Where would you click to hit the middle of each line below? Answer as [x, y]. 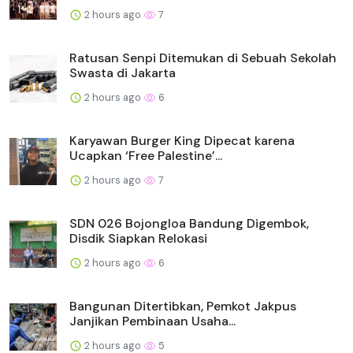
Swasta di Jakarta [123, 72]
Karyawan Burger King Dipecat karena [182, 140]
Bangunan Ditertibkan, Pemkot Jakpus [183, 306]
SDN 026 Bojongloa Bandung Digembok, [189, 223]
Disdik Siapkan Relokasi [138, 238]
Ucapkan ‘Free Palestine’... [146, 155]
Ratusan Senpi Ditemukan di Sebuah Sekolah [203, 58]
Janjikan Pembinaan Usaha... [152, 321]
